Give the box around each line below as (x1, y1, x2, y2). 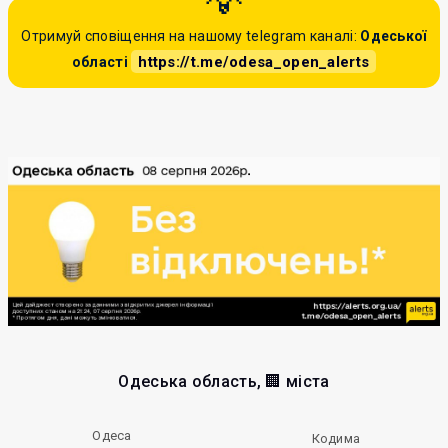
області (71, 54, 128, 70)
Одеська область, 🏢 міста (118, 372, 330, 392)
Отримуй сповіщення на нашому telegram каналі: (21, 28, 361, 44)
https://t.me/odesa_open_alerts (138, 53, 370, 71)
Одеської (360, 28, 427, 44)
